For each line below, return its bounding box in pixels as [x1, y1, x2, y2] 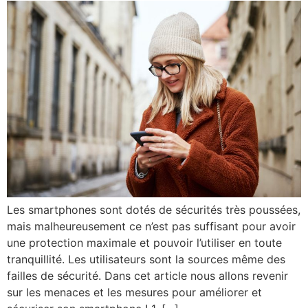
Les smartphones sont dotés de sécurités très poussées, [7, 202, 300, 217]
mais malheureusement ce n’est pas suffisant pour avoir [7, 219, 296, 233]
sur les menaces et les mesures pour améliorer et [7, 285, 262, 299]
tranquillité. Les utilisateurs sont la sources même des [7, 252, 285, 266]
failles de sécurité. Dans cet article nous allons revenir [7, 268, 288, 283]
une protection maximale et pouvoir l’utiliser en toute [7, 235, 282, 250]
